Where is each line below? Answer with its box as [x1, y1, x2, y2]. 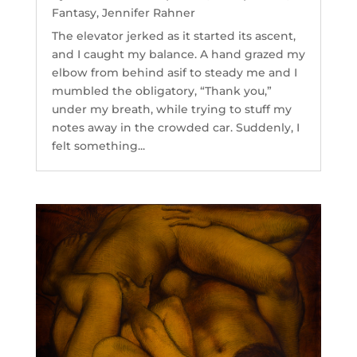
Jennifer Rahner [101, 5, 195, 20]
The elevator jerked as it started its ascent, [51, 28, 296, 43]
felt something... [51, 138, 145, 153]
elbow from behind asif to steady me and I [51, 65, 297, 80]
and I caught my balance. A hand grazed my [51, 46, 305, 61]
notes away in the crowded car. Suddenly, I [51, 120, 300, 135]
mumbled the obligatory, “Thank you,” [51, 83, 272, 98]
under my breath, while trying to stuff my [51, 101, 292, 116]
